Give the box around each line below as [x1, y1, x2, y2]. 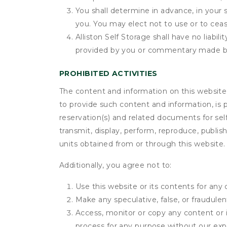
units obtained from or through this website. [59, 139, 225, 148]
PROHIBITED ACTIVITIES [59, 69, 158, 78]
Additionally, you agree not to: [59, 161, 172, 170]
